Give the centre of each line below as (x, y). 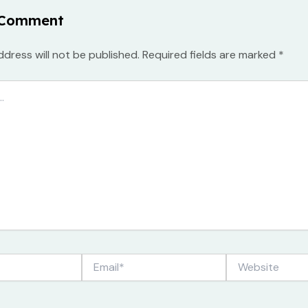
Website (244, 260)
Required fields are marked (210, 54)
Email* (96, 260)
